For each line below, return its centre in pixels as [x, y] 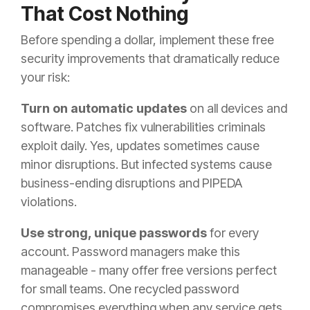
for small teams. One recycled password [130, 289]
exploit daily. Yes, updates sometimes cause [140, 146]
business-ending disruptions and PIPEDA [131, 183]
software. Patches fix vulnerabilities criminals [143, 127]
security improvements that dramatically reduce [150, 59]
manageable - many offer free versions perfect [149, 271]
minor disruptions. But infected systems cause [146, 165]
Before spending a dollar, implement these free [147, 40]
